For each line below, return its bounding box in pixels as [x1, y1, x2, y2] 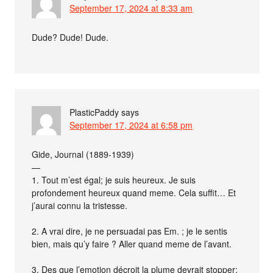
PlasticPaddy [69, 105, 119, 118]
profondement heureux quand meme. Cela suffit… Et [32, 186, 236, 199]
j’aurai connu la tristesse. [32, 199, 128, 211]
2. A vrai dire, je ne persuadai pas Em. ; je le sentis [32, 224, 228, 237]
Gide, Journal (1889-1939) [32, 147, 135, 160]
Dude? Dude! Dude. [32, 30, 109, 43]
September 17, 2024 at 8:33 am [69, 1, 193, 14]
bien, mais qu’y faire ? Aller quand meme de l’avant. [32, 237, 232, 250]
